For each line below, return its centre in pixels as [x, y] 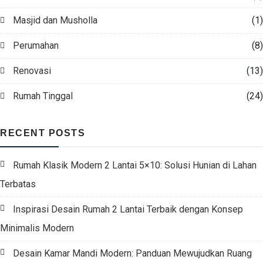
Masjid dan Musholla [55, 20]
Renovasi [32, 71]
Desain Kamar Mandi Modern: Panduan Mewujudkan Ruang [132, 253]
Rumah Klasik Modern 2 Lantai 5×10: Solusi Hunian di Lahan [135, 165]
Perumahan [36, 45]
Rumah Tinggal [43, 96]
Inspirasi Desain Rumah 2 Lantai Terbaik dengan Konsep [128, 209]
